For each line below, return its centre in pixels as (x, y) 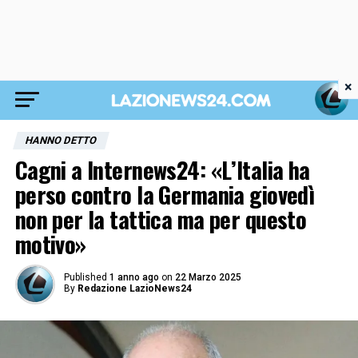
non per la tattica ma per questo (161, 219)
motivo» (50, 244)
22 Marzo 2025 (208, 277)
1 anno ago (134, 277)
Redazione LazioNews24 (134, 288)
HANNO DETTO (61, 140)
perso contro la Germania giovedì (165, 194)
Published (85, 277)
